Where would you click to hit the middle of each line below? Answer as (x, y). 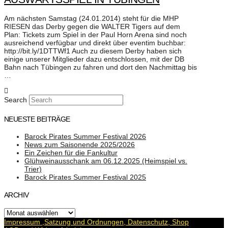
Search (16, 100)
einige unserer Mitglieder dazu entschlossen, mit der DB (94, 59)
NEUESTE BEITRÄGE (37, 119)
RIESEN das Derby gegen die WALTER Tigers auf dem (92, 27)
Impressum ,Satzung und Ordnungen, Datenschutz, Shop (96, 222)
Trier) (33, 169)
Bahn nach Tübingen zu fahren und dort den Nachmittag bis (101, 67)
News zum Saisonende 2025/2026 (80, 145)
